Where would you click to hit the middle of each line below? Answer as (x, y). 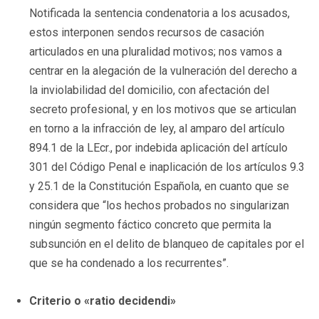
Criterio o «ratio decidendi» (103, 300)
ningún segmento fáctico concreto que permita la (150, 224)
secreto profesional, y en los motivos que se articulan (163, 109)
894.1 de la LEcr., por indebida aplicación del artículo (158, 147)
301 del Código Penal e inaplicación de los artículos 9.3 (167, 167)
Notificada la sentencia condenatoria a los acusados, (159, 13)
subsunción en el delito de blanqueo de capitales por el (167, 244)
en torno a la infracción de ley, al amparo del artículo (157, 128)
